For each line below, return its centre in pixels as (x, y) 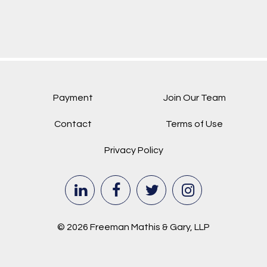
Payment (73, 98)
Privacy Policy (133, 150)
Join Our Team (194, 98)
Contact (73, 124)
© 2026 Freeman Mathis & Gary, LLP (133, 227)
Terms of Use (194, 124)
